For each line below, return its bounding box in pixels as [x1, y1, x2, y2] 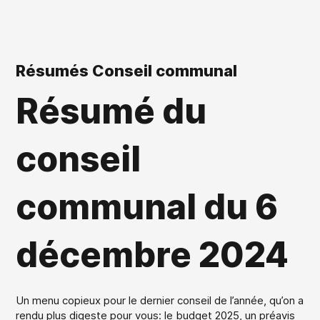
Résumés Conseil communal [16, 61, 238, 80]
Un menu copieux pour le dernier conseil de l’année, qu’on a [16, 293, 304, 307]
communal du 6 [16, 185, 279, 228]
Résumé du [16, 89, 207, 132]
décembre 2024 [16, 233, 289, 276]
